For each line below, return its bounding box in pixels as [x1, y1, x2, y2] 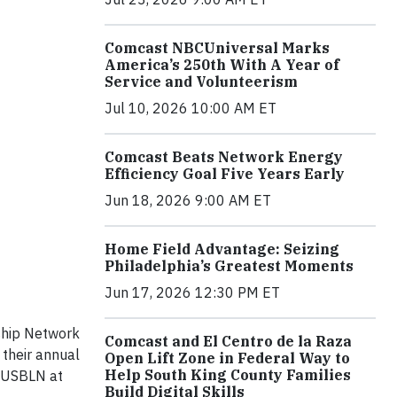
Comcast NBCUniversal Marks [105, 39, 330, 58]
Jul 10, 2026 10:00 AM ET [105, 99, 276, 118]
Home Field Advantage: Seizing [105, 240, 339, 259]
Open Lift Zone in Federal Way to [105, 349, 350, 368]
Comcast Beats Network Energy [105, 148, 343, 167]
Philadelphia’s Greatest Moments [105, 257, 354, 276]
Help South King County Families [105, 366, 351, 385]
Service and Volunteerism [105, 73, 298, 91]
